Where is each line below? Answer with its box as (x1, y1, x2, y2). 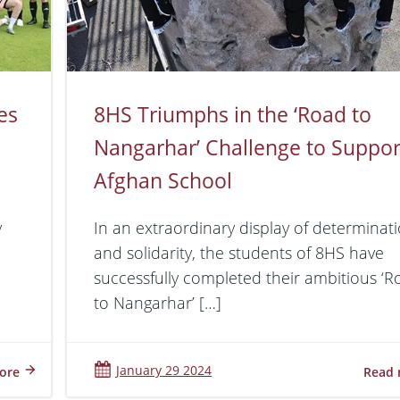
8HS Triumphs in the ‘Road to (94, 99, 372, 129)
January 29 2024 (116, 361, 212, 379)
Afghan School (94, 165, 233, 195)
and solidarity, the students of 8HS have (94, 241, 385, 263)
